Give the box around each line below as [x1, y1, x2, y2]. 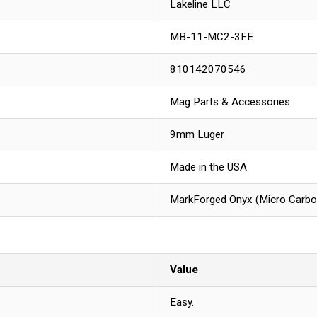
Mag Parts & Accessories [170, 96, 290, 109]
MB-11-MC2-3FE [170, 30, 253, 44]
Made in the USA [170, 161, 247, 174]
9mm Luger [170, 128, 224, 142]
